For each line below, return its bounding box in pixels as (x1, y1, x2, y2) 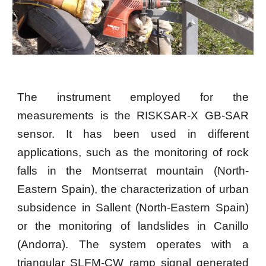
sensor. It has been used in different (17, 127, 249, 140)
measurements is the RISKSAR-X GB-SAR (17, 109, 249, 122)
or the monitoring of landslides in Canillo (17, 219, 249, 232)
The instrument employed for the (17, 90, 249, 103)
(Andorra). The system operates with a (17, 237, 249, 251)
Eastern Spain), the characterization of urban (17, 182, 249, 195)
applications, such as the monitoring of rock (17, 145, 249, 159)
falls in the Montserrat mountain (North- (17, 164, 249, 177)
